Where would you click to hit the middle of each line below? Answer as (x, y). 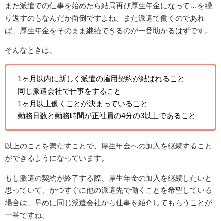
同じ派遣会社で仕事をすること (69, 91)
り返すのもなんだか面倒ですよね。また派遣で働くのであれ (105, 18)
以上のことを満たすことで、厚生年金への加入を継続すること (109, 146)
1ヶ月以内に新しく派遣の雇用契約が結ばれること (101, 79)
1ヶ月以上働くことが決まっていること (82, 104)
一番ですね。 (27, 215)
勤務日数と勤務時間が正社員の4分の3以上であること (107, 116)
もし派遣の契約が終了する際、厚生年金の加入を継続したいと (109, 178)
